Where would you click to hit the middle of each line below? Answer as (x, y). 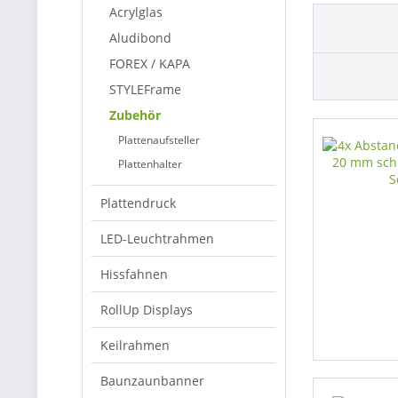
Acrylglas (136, 12)
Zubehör (135, 115)
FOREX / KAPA (150, 64)
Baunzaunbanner (152, 381)
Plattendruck (138, 203)
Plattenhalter (150, 164)
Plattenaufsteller (159, 140)
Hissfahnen (134, 274)
